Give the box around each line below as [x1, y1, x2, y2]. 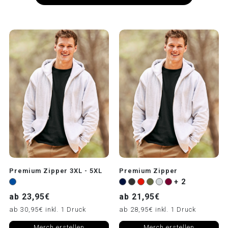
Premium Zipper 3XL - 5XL [9, 167, 103, 175]
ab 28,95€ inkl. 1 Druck [119, 206, 196, 213]
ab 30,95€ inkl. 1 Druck [9, 206, 87, 213]
